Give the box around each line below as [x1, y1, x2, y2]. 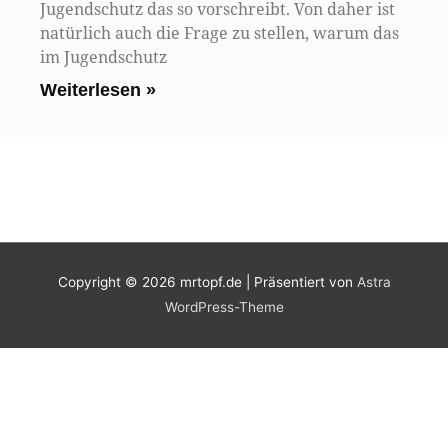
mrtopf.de [179, 274, 242, 291]
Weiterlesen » [40, 80, 156, 100]
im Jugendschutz [40, 46, 167, 68]
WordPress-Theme [164, 299, 284, 316]
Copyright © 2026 [57, 274, 180, 291]
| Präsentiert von [241, 274, 357, 291]
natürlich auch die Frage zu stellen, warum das [40, 22, 399, 44]
